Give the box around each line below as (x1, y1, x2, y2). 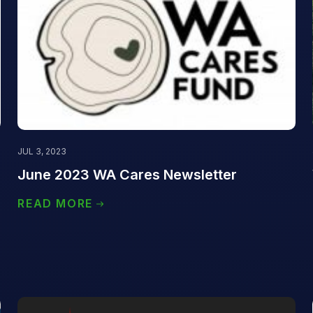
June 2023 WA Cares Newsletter (17, 166, 238, 183)
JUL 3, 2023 (17, 145, 67, 156)
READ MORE (17, 196, 93, 210)
